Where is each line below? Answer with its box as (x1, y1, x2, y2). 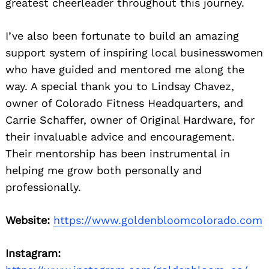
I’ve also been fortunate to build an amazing (5, 29, 239, 43)
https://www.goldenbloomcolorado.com (53, 214, 262, 227)
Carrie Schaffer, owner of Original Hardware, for (5, 113, 255, 127)
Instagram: (5, 247, 61, 260)
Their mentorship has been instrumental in (5, 147, 230, 160)
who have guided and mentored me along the (5, 63, 244, 76)
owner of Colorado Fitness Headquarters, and (5, 97, 243, 110)
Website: (5, 214, 50, 227)
